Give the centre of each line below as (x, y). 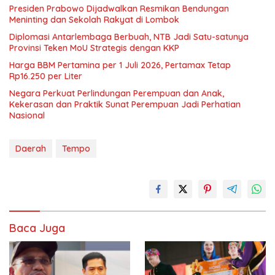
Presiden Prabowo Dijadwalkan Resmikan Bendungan (119, 8)
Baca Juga (37, 228)
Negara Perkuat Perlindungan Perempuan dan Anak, (117, 93)
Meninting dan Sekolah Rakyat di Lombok (94, 19)
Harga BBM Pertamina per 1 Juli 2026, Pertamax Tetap (120, 65)
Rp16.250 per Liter (46, 76)
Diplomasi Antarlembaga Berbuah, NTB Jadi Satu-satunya (129, 37)
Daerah (31, 148)
